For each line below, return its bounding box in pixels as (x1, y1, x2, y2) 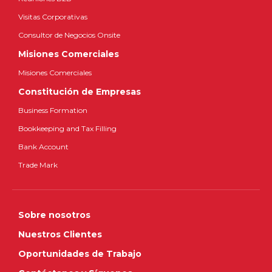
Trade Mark (18, 160, 58, 169)
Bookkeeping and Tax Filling (18, 124, 117, 133)
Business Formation (18, 106, 87, 115)
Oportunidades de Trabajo (18, 248, 141, 259)
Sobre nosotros (18, 209, 90, 220)
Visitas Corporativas (18, 12, 87, 21)
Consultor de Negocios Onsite (18, 30, 120, 39)
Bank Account (18, 142, 69, 151)
